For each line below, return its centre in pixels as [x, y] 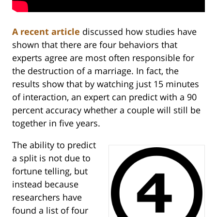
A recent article [46, 32]
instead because [45, 184]
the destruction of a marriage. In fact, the [95, 71]
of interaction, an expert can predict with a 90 [104, 97]
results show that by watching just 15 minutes [106, 84]
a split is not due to [51, 158]
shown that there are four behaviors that [95, 45]
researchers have [47, 197]
